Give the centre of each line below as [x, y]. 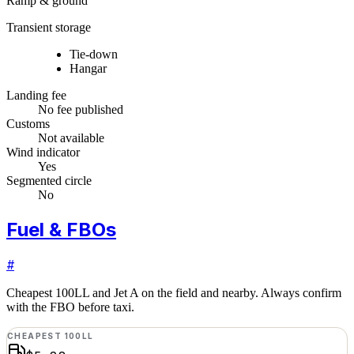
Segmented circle [49, 180]
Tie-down [94, 54]
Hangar [88, 68]
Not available [71, 137]
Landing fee [36, 95]
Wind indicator [43, 152]
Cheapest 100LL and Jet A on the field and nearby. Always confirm [174, 292]
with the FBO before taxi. [70, 307]
